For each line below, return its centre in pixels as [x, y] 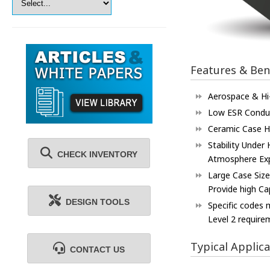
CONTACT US [95, 250]
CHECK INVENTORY [95, 154]
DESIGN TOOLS [95, 202]
